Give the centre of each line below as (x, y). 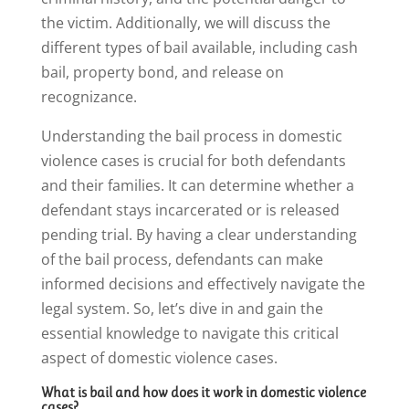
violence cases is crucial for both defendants (193, 161)
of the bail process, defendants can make (182, 260)
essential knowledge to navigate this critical (189, 334)
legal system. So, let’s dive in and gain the (182, 309)
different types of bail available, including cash (199, 48)
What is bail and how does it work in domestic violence (203, 393)
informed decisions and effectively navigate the (203, 284)
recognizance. (89, 97)
